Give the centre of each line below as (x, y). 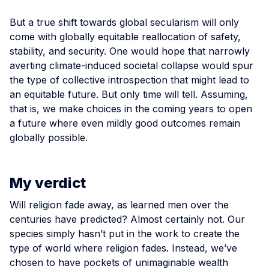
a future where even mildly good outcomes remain (125, 123)
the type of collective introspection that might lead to (129, 80)
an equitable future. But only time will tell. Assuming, (129, 94)
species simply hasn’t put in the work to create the (125, 233)
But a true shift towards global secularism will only (124, 22)
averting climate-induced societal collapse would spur (131, 65)
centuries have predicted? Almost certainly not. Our (127, 219)
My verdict (48, 183)
